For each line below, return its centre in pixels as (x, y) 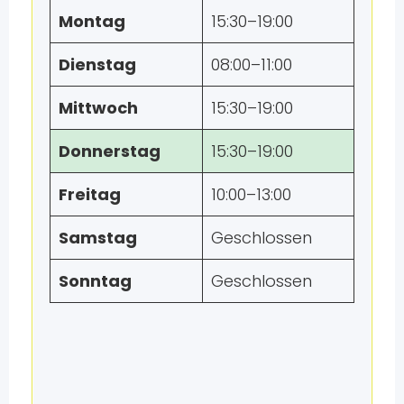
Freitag (89, 194)
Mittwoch (98, 107)
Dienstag (97, 64)
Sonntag (95, 280)
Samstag (97, 237)
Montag (92, 21)
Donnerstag (109, 151)
